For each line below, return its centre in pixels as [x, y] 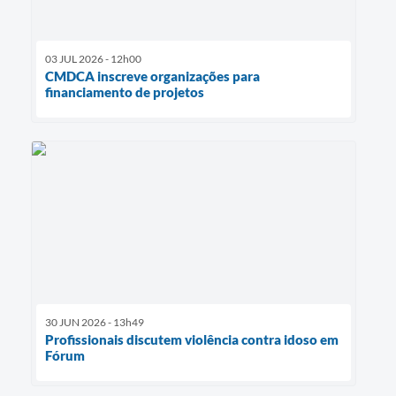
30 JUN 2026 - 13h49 [95, 323]
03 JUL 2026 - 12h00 [93, 59]
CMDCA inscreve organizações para [152, 76]
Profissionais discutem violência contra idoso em [192, 340]
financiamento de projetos [125, 92]
